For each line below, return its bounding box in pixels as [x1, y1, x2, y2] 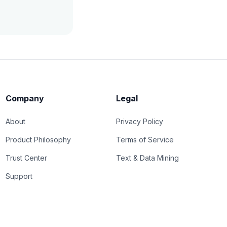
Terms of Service [116, 135, 174, 144]
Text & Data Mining [116, 154, 179, 163]
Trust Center [5, 154, 47, 163]
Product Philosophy [5, 135, 71, 144]
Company [5, 93, 44, 104]
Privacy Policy [116, 117, 164, 126]
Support [5, 172, 32, 181]
